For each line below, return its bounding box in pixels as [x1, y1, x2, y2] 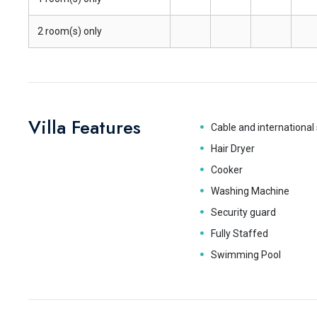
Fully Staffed [210, 228, 268, 239]
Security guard [210, 207, 276, 218]
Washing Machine [210, 185, 289, 197]
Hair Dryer [210, 143, 255, 154]
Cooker [210, 164, 243, 175]
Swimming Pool [210, 249, 281, 260]
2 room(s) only [38, 25, 102, 37]
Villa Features [28, 114, 141, 141]
